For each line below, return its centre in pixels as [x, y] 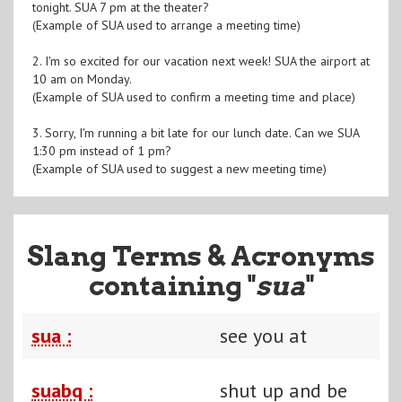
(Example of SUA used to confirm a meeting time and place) [193, 96]
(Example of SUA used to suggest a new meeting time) [179, 168]
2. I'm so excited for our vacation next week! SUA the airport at [201, 61]
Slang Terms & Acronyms [201, 255]
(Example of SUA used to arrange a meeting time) [166, 25]
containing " [172, 285]
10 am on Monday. [82, 79]
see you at [263, 335]
